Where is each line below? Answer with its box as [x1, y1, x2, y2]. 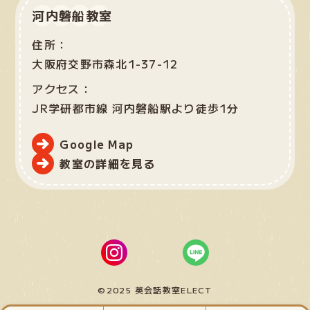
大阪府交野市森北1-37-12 [32, 55, 179, 73]
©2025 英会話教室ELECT [98, 284, 212, 296]
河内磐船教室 [32, 6, 113, 25]
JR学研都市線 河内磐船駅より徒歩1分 [32, 100, 239, 117]
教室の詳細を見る [60, 155, 156, 172]
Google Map [60, 136, 134, 153]
